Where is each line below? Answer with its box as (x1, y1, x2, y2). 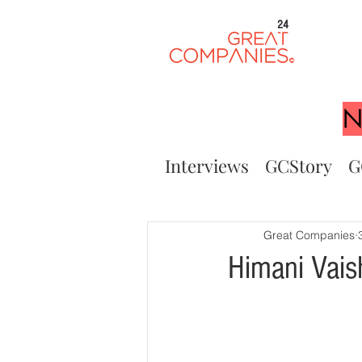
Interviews (165, 154, 249, 178)
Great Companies (263, 227, 355, 242)
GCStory (265, 154, 332, 178)
